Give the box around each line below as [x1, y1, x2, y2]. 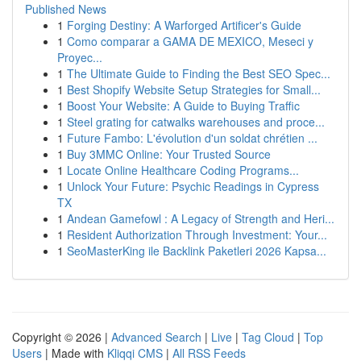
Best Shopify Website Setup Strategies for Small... [67, 81, 321, 98]
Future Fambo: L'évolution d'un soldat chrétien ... [67, 130, 317, 146]
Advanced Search [111, 329, 201, 345]
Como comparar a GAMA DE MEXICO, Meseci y [67, 33, 313, 49]
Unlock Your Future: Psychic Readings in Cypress [67, 178, 319, 194]
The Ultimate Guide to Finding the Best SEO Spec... [67, 65, 330, 81]
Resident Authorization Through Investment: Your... [67, 226, 327, 243]
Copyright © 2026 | [12, 329, 111, 345]
